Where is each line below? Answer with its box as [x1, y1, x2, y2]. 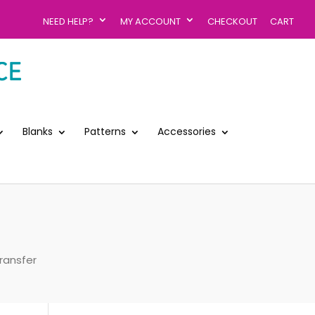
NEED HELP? [43, 14, 94, 28]
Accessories [157, 124, 216, 139]
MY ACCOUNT [120, 14, 181, 28]
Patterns [84, 124, 126, 139]
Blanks [22, 124, 53, 139]
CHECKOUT [207, 14, 257, 28]
